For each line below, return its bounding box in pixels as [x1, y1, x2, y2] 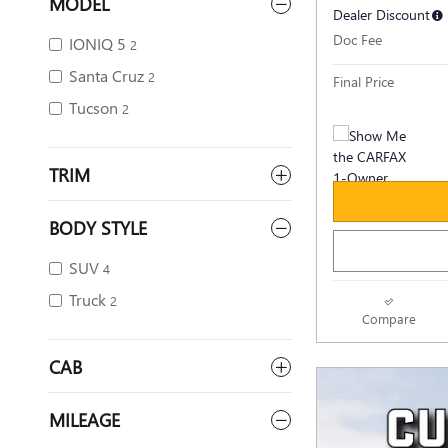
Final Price [333, 71, 394, 91]
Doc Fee [333, 29, 382, 49]
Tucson [69, 97, 118, 118]
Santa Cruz [69, 65, 144, 86]
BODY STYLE [49, 215, 147, 240]
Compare [361, 310, 416, 327]
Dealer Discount [333, 4, 430, 24]
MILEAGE [49, 407, 120, 432]
